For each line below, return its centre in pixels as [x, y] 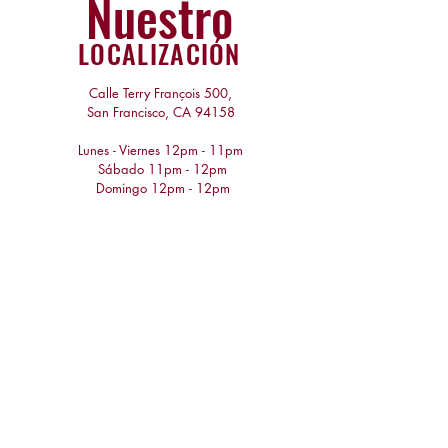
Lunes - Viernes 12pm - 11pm [160, 150]
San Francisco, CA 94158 [160, 112]
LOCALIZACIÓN [159, 53]
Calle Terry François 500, [160, 93]
